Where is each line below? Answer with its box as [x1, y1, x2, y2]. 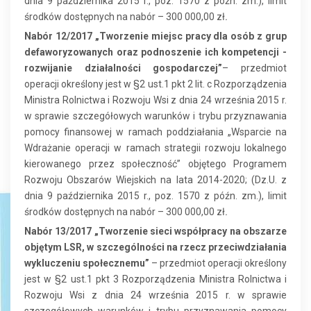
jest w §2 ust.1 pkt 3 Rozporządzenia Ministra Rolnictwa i [24, 274, 287, 285]
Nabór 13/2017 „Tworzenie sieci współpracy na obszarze [24, 226, 287, 237]
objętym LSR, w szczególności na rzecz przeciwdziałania [24, 242, 287, 253]
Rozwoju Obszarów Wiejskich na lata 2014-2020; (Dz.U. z [24, 174, 287, 186]
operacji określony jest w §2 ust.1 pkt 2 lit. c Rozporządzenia [24, 78, 287, 90]
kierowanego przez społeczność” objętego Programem [24, 158, 287, 170]
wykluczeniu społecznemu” [24, 258, 149, 269]
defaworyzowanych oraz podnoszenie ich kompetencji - [24, 47, 287, 58]
